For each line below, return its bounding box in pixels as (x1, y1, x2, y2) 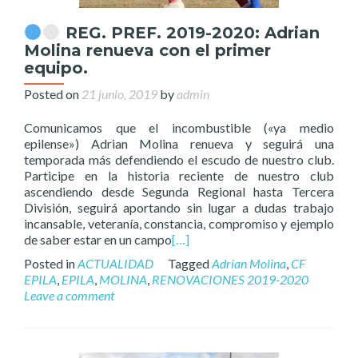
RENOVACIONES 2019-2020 (152, 272, 308, 287)
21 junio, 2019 (82, 86, 157, 101)
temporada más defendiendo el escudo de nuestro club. (24, 152, 334, 167)
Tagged (168, 256, 212, 271)
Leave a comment (24, 288, 114, 303)
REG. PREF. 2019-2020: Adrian (60, 23, 320, 42)
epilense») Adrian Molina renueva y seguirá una (24, 136, 334, 151)
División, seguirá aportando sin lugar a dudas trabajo (24, 200, 334, 215)
